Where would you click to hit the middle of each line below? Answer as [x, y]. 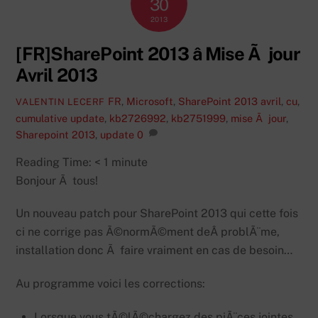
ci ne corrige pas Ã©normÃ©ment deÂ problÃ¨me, [148, 232]
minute [130, 162]
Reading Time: [55, 162]
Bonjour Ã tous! [57, 180]
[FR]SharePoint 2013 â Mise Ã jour [158, 54]
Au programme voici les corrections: [111, 284]
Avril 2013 [57, 75]
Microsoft [150, 102]
